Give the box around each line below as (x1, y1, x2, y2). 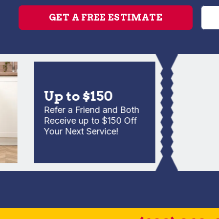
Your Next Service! (26, 126, 102, 136)
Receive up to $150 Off (26, 115, 120, 126)
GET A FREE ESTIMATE (49, 12, 162, 22)
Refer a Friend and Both (26, 105, 122, 115)
